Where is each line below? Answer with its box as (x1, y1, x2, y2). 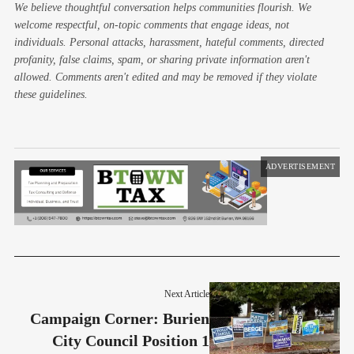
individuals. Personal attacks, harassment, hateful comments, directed (14, 36, 324, 48)
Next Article (164, 288, 210, 299)
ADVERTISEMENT (265, 161, 335, 171)
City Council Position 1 (52, 331, 210, 349)
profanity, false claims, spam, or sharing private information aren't (14, 53, 310, 66)
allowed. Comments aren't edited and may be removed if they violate (14, 70, 317, 83)
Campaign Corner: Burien (30, 309, 210, 327)
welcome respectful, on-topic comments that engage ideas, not (14, 18, 289, 31)
